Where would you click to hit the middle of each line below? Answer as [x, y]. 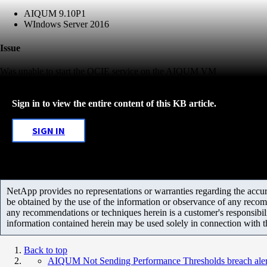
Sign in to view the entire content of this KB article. [114, 103]
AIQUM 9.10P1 [55, 14]
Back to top [46, 250]
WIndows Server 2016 [66, 24]
